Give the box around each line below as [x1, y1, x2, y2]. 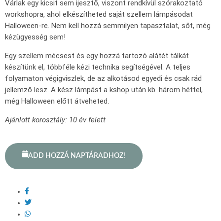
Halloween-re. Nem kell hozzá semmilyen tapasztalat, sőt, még [5, 21, 211, 31]
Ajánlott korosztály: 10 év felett [5, 115, 106, 125]
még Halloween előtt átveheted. [5, 97, 109, 106]
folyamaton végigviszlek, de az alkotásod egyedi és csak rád [5, 74, 202, 83]
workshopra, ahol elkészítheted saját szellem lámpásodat [5, 10, 193, 19]
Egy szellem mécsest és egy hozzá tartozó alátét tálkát [5, 51, 189, 61]
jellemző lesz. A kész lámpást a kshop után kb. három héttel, [5, 85, 203, 95]
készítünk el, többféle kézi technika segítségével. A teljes [5, 63, 190, 72]
